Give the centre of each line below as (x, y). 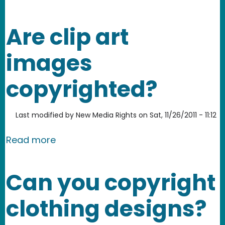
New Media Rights (106, 115)
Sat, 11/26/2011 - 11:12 (183, 115)
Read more (31, 140)
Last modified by (45, 115)
